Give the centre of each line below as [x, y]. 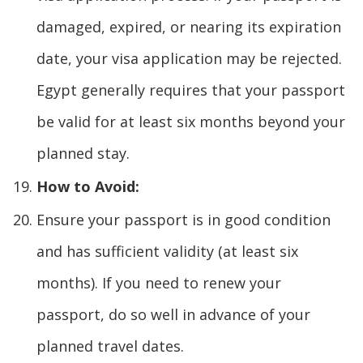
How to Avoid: [88, 186]
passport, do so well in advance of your [173, 314]
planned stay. [83, 153]
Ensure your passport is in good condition [184, 219]
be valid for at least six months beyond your [191, 121]
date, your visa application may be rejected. [189, 58]
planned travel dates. [110, 346]
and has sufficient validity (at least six [167, 251]
